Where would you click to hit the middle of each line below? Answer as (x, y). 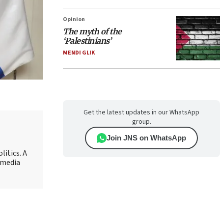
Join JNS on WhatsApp (146, 138)
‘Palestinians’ (87, 41)
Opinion (74, 19)
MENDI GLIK (79, 53)
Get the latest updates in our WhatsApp (141, 112)
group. (141, 122)
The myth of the (92, 31)
